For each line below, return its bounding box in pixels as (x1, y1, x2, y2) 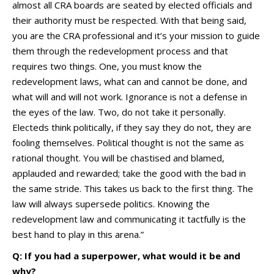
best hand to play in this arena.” (12, 228, 144, 240)
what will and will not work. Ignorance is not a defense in (12, 91, 247, 103)
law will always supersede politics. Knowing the (12, 198, 210, 210)
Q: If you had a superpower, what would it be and (12, 250, 240, 262)
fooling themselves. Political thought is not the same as (12, 136, 244, 149)
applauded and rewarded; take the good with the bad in (12, 167, 246, 179)
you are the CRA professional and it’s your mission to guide (12, 29, 260, 42)
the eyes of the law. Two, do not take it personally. (12, 106, 226, 118)
